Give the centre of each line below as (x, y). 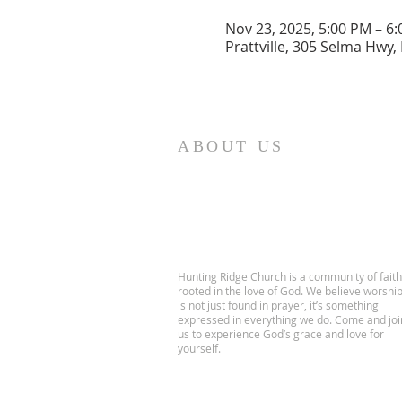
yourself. (201, 348)
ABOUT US (231, 146)
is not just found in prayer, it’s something (278, 305)
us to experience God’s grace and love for (281, 334)
